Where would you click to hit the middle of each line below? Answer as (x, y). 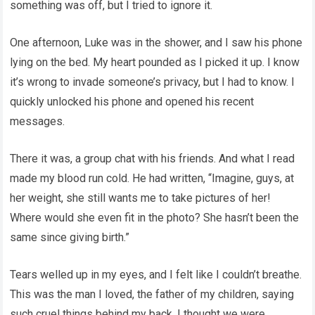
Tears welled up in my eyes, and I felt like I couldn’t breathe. (156, 275)
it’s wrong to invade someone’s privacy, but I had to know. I (153, 82)
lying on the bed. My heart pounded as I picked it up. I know (155, 62)
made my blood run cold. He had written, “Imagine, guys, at (152, 178)
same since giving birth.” (70, 237)
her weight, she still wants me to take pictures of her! (141, 198)
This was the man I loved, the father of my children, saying (152, 294)
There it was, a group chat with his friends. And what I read (153, 159)
